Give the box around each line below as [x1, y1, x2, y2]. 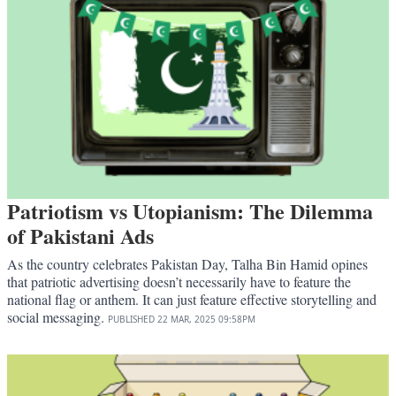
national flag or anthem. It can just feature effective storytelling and [7, 290, 377, 309]
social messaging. [7, 308, 108, 327]
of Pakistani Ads [7, 220, 154, 252]
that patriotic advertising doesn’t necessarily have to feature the [7, 272, 351, 292]
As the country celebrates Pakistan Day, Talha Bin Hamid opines [7, 255, 368, 274]
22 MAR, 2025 [157, 313, 216, 326]
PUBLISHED [108, 313, 155, 326]
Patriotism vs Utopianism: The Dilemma [7, 195, 373, 227]
